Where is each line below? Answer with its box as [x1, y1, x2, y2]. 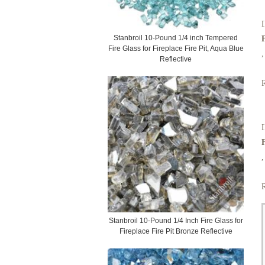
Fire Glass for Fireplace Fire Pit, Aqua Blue [108, 44, 244, 53]
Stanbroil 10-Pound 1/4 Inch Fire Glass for [108, 216, 243, 225]
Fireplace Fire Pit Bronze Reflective [119, 227, 232, 235]
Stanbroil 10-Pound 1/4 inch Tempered [114, 33, 238, 42]
